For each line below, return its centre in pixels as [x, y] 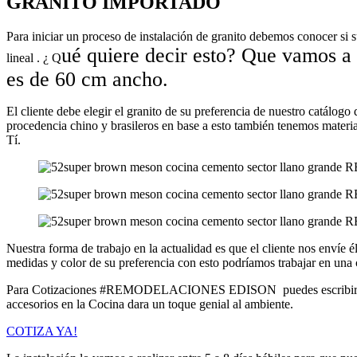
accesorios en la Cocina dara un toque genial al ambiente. [150, 304]
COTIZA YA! [42, 331]
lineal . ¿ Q [34, 57]
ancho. [140, 79]
